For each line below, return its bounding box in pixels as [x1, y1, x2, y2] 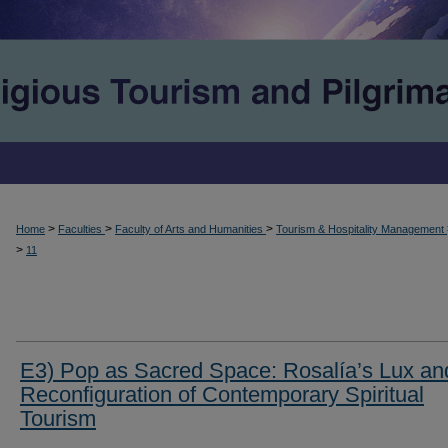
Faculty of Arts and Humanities [115, 223, 266, 235]
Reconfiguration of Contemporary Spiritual [20, 382, 424, 407]
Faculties [58, 223, 105, 235]
